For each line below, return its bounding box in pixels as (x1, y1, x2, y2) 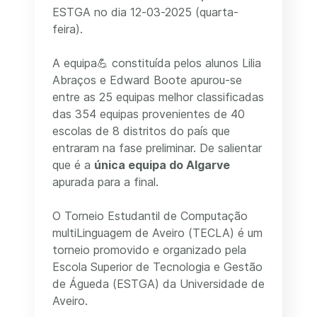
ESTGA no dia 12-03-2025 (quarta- (52, 5, 238, 19)
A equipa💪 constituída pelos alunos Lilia (52, 56, 261, 70)
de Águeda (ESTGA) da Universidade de (52, 277, 265, 291)
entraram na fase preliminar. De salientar (52, 141, 262, 155)
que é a (52, 158, 94, 172)
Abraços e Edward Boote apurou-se (52, 73, 242, 87)
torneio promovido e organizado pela (52, 243, 246, 257)
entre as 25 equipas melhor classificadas (52, 90, 264, 104)
